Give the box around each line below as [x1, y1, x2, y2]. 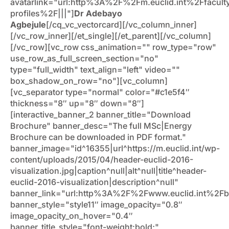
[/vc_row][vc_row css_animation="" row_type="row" [10, 42, 216, 53]
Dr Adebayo [74, 8, 122, 19]
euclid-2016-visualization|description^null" [10, 177, 178, 188]
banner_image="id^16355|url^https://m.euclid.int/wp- [10, 143, 220, 154]
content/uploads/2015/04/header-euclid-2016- [10, 154, 193, 165]
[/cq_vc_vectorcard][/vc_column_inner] [46, 19, 197, 30]
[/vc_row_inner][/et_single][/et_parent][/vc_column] [10, 31, 211, 41]
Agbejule [10, 19, 46, 30]
